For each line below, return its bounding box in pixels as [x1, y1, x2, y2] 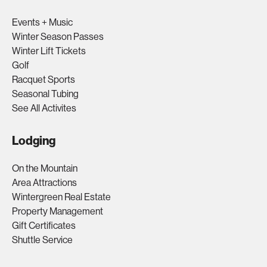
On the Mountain [12, 163, 77, 175]
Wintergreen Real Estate [12, 191, 111, 203]
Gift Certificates [12, 220, 76, 232]
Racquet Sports [12, 74, 75, 86]
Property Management [12, 206, 103, 218]
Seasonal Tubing [12, 88, 79, 100]
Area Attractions [12, 177, 77, 189]
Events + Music [12, 17, 73, 29]
